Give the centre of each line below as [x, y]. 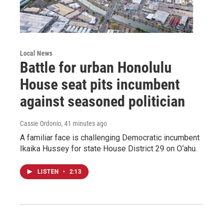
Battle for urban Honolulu [96, 67]
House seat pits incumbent [100, 84]
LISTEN [49, 171]
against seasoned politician [103, 101]
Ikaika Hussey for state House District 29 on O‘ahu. [109, 148]
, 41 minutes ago [84, 123]
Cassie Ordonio [41, 123]
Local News [36, 53]
